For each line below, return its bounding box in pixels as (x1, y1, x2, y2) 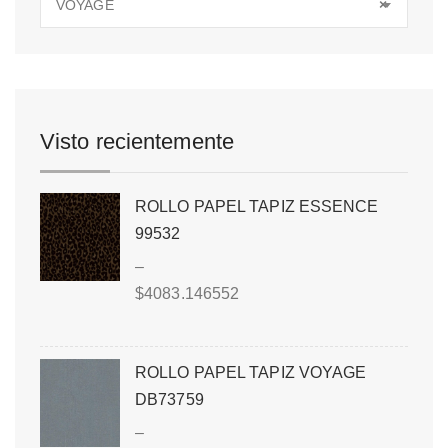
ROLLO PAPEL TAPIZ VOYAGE (135, 363, 367, 381)
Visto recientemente (40, 128, 234, 154)
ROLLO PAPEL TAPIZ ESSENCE (135, 197, 379, 215)
